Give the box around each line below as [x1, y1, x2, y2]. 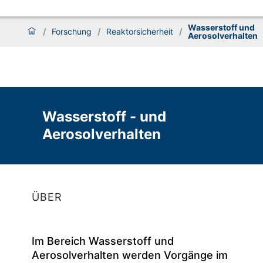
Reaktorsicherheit [106, 26, 173, 37]
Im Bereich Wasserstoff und [32, 235, 174, 248]
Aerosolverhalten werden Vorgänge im [32, 249, 228, 262]
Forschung [52, 26, 92, 37]
